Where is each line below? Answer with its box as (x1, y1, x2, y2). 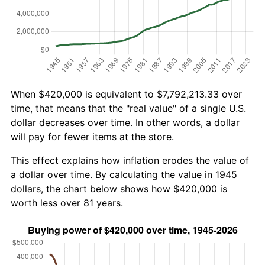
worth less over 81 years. (11, 196, 123, 209)
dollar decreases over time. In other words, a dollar (11, 116, 240, 128)
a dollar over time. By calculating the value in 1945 (11, 168, 237, 180)
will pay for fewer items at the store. (11, 130, 174, 143)
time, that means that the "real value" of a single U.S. (11, 102, 246, 114)
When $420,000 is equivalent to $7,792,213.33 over (11, 88, 242, 100)
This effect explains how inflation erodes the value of (11, 154, 249, 166)
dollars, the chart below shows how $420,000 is (11, 182, 227, 195)
